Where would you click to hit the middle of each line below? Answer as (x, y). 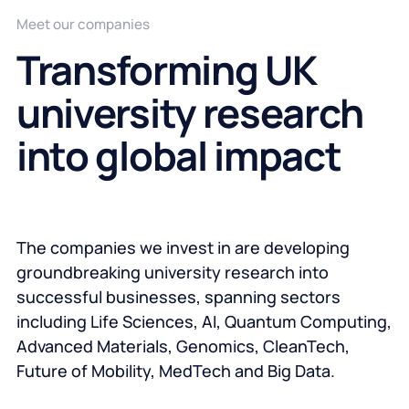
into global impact (178, 156)
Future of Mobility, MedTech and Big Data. (175, 371)
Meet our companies (83, 25)
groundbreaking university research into (172, 273)
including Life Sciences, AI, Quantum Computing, (204, 322)
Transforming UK (166, 70)
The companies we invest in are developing (183, 248)
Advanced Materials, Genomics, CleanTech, (183, 346)
